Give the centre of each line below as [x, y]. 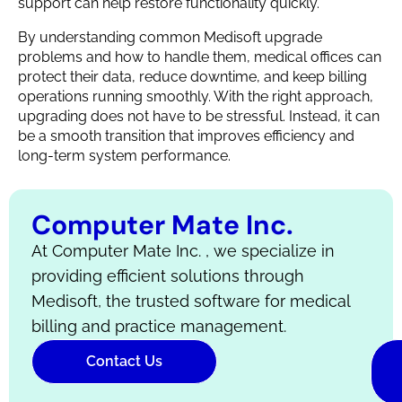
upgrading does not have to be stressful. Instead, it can [199, 117]
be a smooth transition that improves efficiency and [186, 136]
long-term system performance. [124, 156]
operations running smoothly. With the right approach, [196, 97]
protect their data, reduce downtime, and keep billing [192, 77]
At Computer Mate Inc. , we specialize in [183, 251]
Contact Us [124, 362]
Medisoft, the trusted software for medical [191, 301]
